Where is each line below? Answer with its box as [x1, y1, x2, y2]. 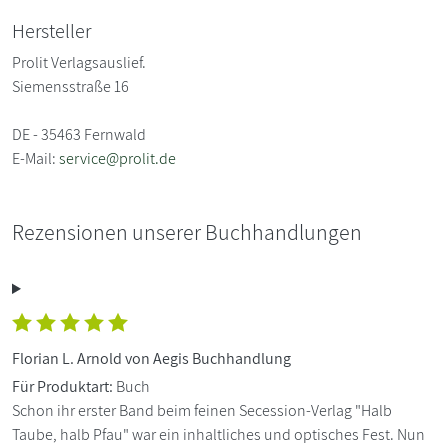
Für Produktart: [12, 376, 113, 398]
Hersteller [12, 18, 91, 45]
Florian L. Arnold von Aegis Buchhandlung [12, 348, 291, 370]
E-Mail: [12, 148, 59, 170]
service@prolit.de [59, 148, 176, 170]
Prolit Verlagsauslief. [12, 52, 146, 74]
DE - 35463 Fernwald [12, 124, 146, 146]
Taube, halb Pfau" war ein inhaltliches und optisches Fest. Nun [12, 424, 425, 446]
